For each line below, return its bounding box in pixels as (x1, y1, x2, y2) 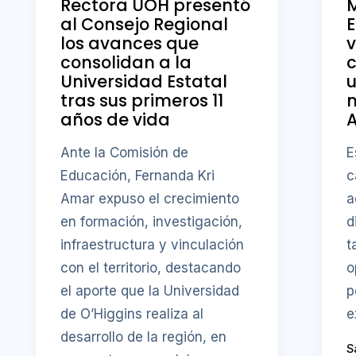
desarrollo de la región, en (60, 328, 227, 345)
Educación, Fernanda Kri (60, 167, 215, 184)
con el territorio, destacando (60, 259, 242, 276)
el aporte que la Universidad (60, 282, 240, 299)
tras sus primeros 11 (60, 89, 224, 113)
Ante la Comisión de (60, 144, 189, 161)
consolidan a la (60, 51, 192, 75)
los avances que (60, 32, 199, 56)
